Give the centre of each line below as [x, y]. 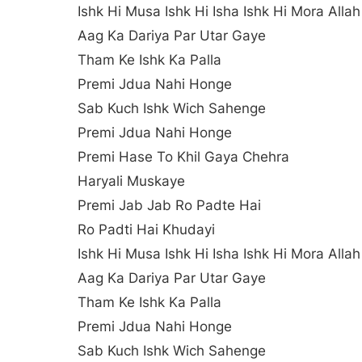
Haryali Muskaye [131, 181]
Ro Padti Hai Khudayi [146, 230]
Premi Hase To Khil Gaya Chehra [183, 157]
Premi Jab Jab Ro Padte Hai [169, 206]
